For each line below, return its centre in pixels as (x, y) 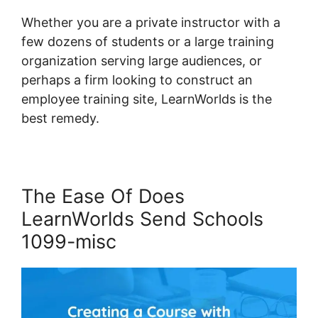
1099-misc (69, 242)
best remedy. (60, 118)
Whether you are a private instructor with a (151, 22)
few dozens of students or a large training (148, 42)
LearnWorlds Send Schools (142, 219)
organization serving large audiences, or (142, 61)
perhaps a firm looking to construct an (137, 80)
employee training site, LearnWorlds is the (147, 99)
